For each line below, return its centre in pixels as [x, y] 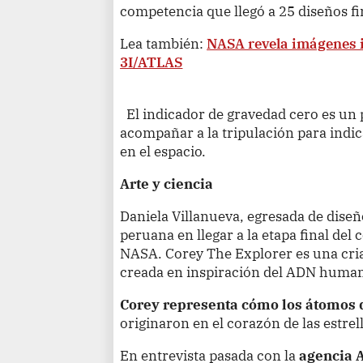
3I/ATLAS [152, 62]
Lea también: [164, 44]
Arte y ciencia [167, 183]
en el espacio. [163, 151]
